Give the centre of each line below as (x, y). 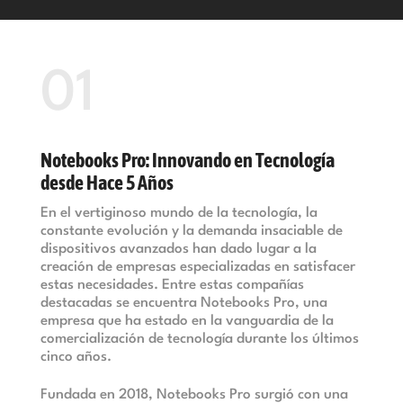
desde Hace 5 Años (107, 182)
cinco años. (76, 357)
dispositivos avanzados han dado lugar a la (178, 249)
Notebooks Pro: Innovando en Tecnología (187, 160)
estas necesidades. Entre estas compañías (172, 285)
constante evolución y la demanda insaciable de (191, 231)
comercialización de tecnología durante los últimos (199, 339)
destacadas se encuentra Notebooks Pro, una (184, 303)
